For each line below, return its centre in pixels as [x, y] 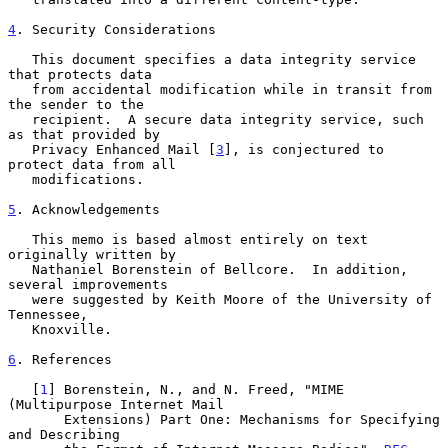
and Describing [64, 434]
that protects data [80, 74]
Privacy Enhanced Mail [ [124, 149]
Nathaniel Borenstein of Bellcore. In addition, [20, 269]
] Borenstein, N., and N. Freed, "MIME [196, 389]
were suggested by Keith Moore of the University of [20, 299]
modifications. [20, 179]
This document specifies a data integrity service [20, 59]
